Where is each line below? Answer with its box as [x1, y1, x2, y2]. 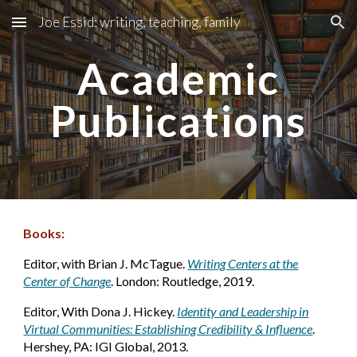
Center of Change [23, 273, 112, 288]
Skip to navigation [245, 22, 344, 37]
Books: [23, 226, 65, 241]
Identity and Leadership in [177, 304, 309, 319]
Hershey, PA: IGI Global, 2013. [23, 339, 189, 354]
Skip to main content [13, 22, 126, 37]
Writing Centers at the [187, 256, 299, 271]
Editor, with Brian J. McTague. [23, 256, 188, 271]
